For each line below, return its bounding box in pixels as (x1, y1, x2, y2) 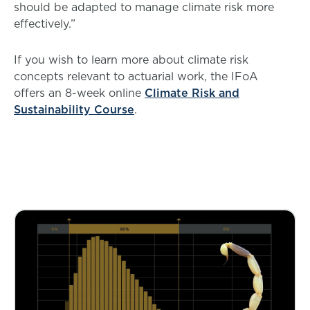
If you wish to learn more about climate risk (14, 52, 248, 67)
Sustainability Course (14, 102, 134, 117)
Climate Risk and (145, 85, 239, 100)
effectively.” (14, 16, 75, 31)
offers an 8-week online (14, 85, 145, 100)
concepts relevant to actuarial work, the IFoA (14, 69, 258, 84)
